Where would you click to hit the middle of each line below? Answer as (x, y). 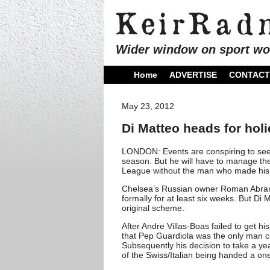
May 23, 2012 (148, 106)
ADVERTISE (193, 75)
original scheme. (153, 208)
